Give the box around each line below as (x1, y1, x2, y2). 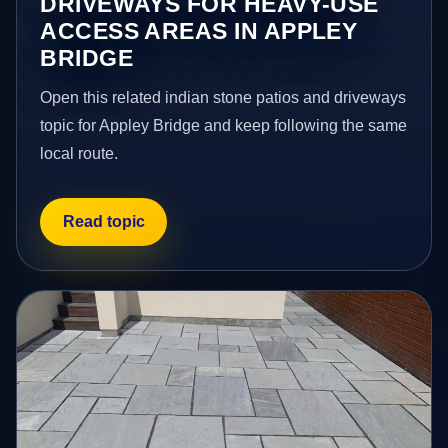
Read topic (62, 213, 145, 231)
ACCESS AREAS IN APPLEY (40, 17, 358, 44)
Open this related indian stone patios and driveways (40, 88, 407, 106)
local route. (40, 144, 119, 162)
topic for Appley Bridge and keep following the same (40, 116, 408, 134)
